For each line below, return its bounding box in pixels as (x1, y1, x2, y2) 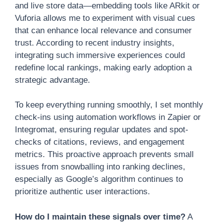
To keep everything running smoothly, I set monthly (15, 100, 203, 110)
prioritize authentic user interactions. (15, 187, 150, 196)
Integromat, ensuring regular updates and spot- (15, 125, 188, 134)
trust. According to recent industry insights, (15, 38, 174, 48)
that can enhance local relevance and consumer (15, 25, 192, 35)
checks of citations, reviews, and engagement (15, 137, 184, 147)
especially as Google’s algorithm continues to (15, 174, 183, 184)
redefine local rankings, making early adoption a (15, 62, 192, 72)
